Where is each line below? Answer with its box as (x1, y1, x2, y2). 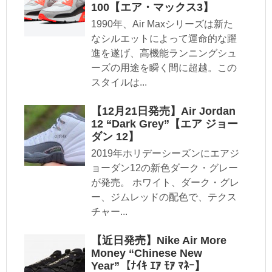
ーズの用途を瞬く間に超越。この (91, 62, 237, 73)
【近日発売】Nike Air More (91, 234, 226, 246)
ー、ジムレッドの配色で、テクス (91, 191, 237, 202)
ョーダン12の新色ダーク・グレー (91, 162, 238, 173)
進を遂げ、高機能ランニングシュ (91, 47, 237, 58)
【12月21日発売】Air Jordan (91, 104, 236, 117)
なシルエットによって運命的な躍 (91, 33, 237, 44)
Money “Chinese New (91, 246, 202, 259)
